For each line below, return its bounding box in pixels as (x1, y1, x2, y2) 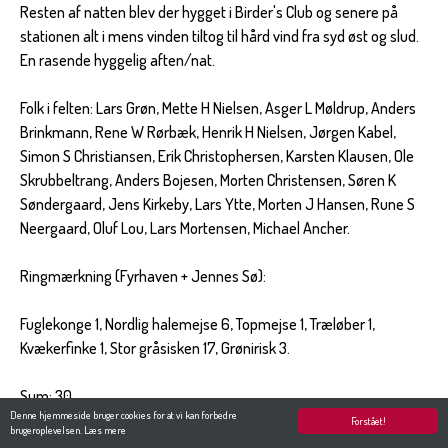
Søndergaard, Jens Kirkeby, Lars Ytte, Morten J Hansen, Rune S (20, 193, 415, 214)
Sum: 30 (20, 385, 72, 406)
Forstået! (350, 415, 386, 427)
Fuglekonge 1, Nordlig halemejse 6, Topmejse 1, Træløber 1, (20, 313, 375, 334)
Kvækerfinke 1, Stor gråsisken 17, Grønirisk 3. (20, 337, 290, 358)
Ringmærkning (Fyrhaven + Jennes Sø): (20, 265, 266, 286)
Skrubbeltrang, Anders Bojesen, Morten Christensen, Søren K (20, 169, 396, 190)
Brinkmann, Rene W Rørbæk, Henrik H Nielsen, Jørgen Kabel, (20, 121, 396, 142)
